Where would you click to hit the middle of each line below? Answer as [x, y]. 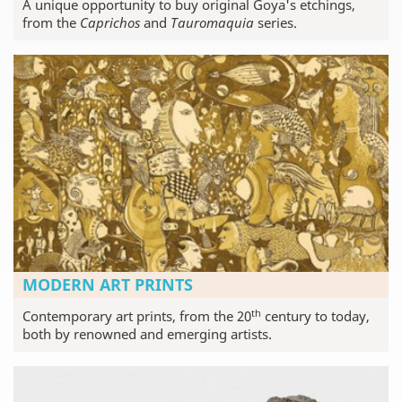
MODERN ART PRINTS [108, 285]
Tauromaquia [212, 22]
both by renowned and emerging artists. [147, 334]
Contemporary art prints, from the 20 [137, 316]
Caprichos [110, 22]
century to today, [315, 316]
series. [275, 22]
